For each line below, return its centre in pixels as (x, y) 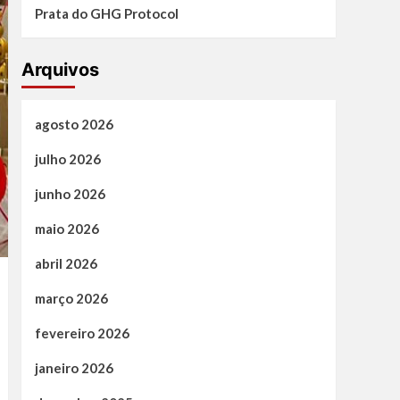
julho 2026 (67, 159)
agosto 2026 (74, 125)
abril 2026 (66, 264)
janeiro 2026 (74, 368)
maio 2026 (67, 229)
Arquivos (60, 70)
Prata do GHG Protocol (106, 14)
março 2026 (71, 299)
